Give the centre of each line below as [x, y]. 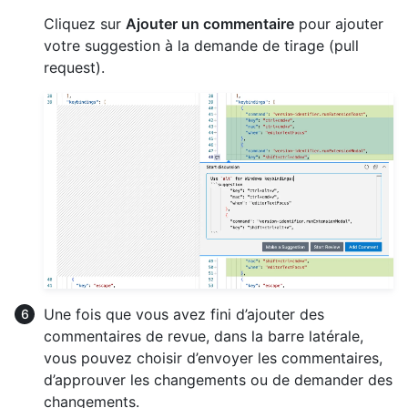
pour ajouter [339, 24]
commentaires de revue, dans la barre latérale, [204, 336]
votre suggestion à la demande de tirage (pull [201, 46]
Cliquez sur [85, 24]
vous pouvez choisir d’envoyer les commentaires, [213, 357]
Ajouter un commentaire [210, 24]
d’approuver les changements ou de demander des [218, 379]
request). [74, 68]
